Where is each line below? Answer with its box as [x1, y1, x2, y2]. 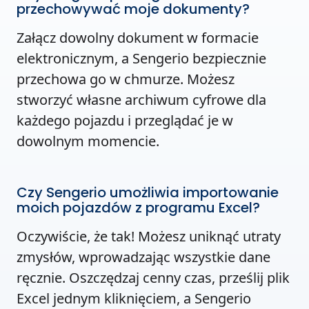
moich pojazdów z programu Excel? [17, 197, 260, 217]
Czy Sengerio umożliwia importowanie [17, 182, 279, 202]
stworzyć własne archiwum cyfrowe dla [17, 90, 266, 109]
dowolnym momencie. [17, 131, 159, 150]
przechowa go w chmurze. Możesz [17, 69, 235, 88]
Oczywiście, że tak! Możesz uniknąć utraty [17, 226, 281, 246]
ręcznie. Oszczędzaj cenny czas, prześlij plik [17, 268, 290, 287]
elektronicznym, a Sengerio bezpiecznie [17, 48, 266, 68]
